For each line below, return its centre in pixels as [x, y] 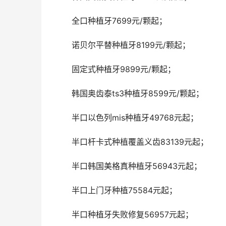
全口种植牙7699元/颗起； [119, 21]
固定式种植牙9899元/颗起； [124, 69]
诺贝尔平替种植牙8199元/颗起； [131, 45]
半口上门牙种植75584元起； [124, 190]
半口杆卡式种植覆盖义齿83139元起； [140, 142]
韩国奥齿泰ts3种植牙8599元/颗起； [138, 94]
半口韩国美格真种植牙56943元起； [137, 166]
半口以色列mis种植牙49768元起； [135, 118]
